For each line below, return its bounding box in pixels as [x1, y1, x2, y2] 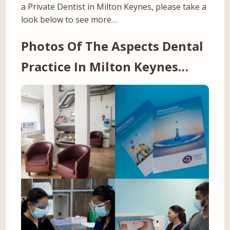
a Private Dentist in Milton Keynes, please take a [21, 1, 207, 13]
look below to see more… [21, 14, 118, 26]
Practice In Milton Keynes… [21, 58, 189, 75]
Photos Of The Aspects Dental [21, 37, 204, 55]
